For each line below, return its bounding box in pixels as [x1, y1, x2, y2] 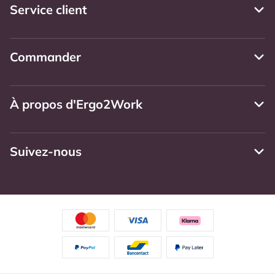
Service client [10, 2, 87, 18]
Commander [10, 49, 81, 65]
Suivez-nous [10, 144, 82, 160]
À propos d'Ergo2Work [10, 96, 142, 112]
